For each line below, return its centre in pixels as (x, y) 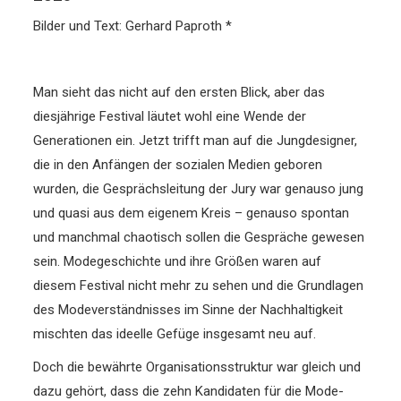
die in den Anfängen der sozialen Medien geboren (178, 164)
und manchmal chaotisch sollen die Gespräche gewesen (199, 237)
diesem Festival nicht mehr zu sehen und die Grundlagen (199, 285)
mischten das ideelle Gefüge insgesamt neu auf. (175, 333)
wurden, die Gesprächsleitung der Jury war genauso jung (199, 188)
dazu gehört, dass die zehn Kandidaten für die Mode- (189, 391)
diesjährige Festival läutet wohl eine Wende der (170, 116)
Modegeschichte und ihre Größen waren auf (193, 261)
